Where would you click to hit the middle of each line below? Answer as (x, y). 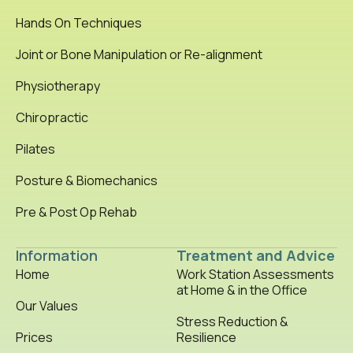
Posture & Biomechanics (87, 180)
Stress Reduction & (232, 321)
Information (57, 255)
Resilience (206, 337)
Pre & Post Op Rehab (76, 212)
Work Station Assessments (255, 274)
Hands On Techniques (79, 23)
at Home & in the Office (242, 290)
